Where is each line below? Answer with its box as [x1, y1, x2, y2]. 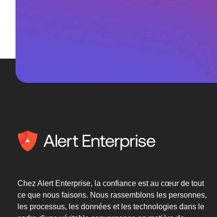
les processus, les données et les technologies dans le [17, 202, 204, 211]
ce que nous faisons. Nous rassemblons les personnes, [17, 191, 207, 199]
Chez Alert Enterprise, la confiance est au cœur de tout [17, 179, 204, 187]
